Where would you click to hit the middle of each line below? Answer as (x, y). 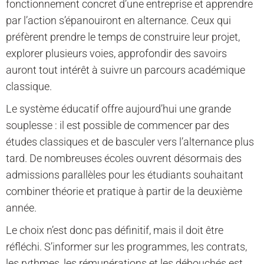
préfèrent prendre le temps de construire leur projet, (123, 37)
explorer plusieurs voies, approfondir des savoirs (116, 54)
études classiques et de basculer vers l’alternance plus (130, 142)
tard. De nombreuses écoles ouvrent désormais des (124, 159)
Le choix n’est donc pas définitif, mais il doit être (115, 230)
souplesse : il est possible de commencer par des (118, 126)
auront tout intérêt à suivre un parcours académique (126, 70)
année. (21, 208)
